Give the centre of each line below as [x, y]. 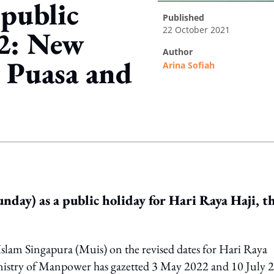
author [181, 52]
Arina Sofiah [189, 65]
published [186, 17]
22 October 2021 [196, 30]
